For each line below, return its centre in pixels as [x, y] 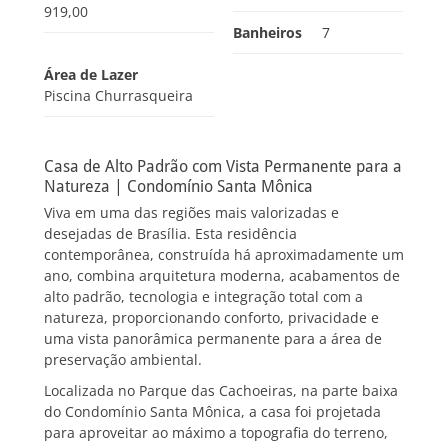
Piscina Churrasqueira [118, 96]
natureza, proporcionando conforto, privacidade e [211, 318]
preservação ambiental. [123, 360]
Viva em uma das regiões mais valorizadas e [191, 213]
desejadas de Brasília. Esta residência [170, 234]
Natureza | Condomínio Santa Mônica [178, 187]
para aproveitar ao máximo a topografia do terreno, [216, 433]
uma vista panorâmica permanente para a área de [213, 339]
